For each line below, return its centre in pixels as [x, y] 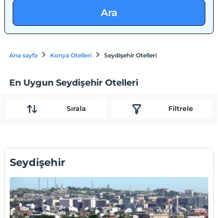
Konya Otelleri [71, 55]
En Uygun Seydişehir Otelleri [74, 82]
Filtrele [181, 109]
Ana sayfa [24, 55]
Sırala [76, 109]
